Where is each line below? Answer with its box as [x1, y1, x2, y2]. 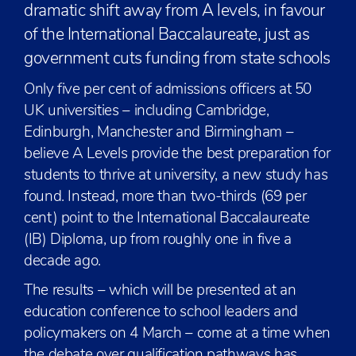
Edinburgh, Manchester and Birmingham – [24, 126, 294, 141]
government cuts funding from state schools [24, 51, 331, 68]
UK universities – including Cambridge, [24, 104, 269, 119]
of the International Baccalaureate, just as [24, 27, 310, 44]
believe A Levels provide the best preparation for [24, 147, 331, 162]
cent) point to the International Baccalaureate [24, 211, 310, 226]
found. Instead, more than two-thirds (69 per [24, 190, 307, 205]
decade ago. [24, 254, 102, 269]
